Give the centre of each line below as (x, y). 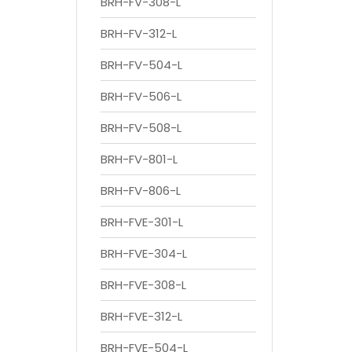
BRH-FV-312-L (139, 33)
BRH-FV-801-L (139, 159)
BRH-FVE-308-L (143, 284)
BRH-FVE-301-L (142, 222)
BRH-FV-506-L (141, 96)
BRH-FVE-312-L (141, 316)
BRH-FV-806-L (141, 190)
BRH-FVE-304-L (144, 253)
